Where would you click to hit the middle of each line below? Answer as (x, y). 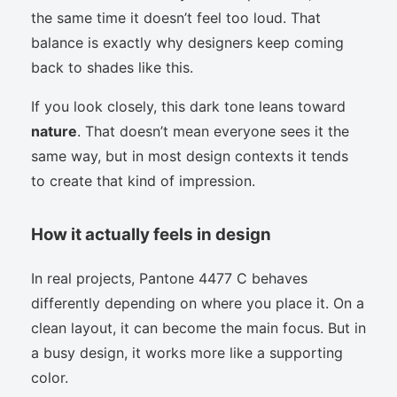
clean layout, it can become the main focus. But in (198, 327)
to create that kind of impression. (143, 180)
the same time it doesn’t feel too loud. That (176, 17)
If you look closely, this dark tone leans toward (188, 106)
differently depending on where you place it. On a (198, 303)
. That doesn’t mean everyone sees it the (213, 131)
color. (50, 377)
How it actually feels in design (151, 234)
